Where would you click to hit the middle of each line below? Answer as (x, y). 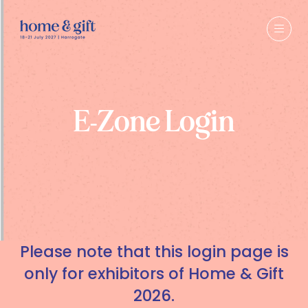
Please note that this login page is (154, 252)
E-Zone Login (154, 120)
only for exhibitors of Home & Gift (154, 274)
